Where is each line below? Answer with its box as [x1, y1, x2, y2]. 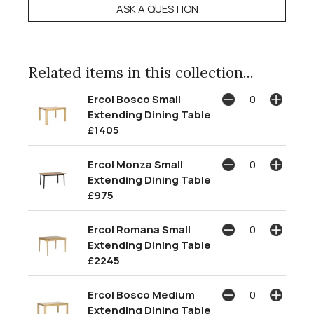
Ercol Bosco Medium [88, 287, 195, 302]
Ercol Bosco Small [88, 91, 181, 107]
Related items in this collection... [28, 62, 254, 82]
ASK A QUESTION [116, 1, 198, 17]
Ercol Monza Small [88, 156, 183, 172]
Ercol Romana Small [88, 221, 191, 237]
